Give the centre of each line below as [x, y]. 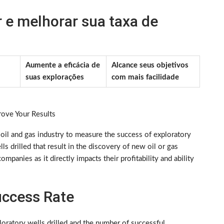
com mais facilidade [145, 77]
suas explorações [55, 77]
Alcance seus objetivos [150, 65]
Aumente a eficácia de [63, 65]
